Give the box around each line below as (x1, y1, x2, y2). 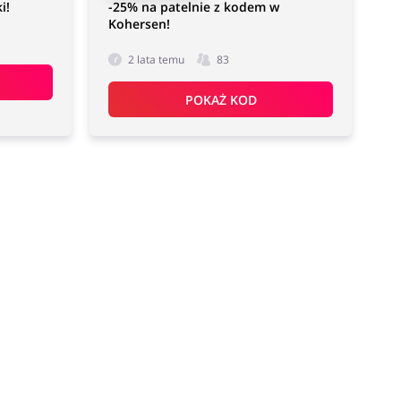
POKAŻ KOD (184, 90, 257, 108)
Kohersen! (107, 15, 170, 32)
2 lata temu (127, 52, 184, 67)
